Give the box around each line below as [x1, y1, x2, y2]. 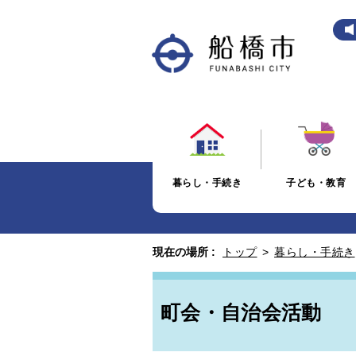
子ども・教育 [286, 176, 346, 188]
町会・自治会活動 [161, 302, 322, 323]
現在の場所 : [153, 246, 215, 258]
